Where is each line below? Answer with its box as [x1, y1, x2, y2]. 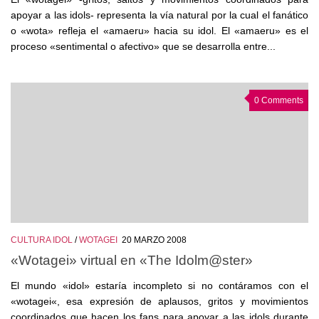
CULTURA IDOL [11, 234, 73, 245]
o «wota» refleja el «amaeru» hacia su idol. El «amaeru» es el [11, 24, 308, 36]
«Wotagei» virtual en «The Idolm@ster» [11, 252, 253, 268]
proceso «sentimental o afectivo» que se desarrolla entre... [11, 40, 276, 52]
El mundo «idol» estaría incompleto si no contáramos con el [11, 280, 308, 292]
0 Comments [254, 95, 303, 105]
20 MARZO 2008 [122, 234, 187, 245]
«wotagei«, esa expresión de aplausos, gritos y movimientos [11, 296, 308, 308]
